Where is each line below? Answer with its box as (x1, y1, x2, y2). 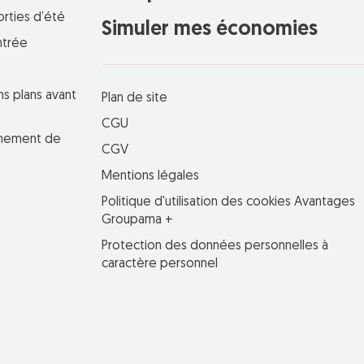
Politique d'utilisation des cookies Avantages (102, 195, 356, 209)
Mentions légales (102, 169, 200, 183)
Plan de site (102, 91, 168, 105)
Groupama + (102, 213, 174, 227)
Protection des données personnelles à (102, 239, 329, 253)
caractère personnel (102, 257, 219, 271)
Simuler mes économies (102, 19, 318, 40)
